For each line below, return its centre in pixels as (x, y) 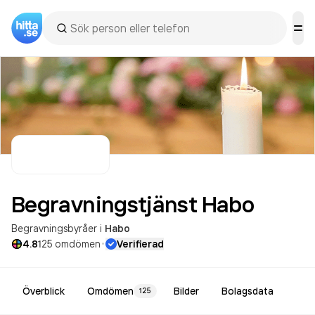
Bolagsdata (247, 291)
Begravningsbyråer (54, 228)
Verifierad (140, 244)
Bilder (186, 291)
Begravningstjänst (104, 204)
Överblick (44, 291)
